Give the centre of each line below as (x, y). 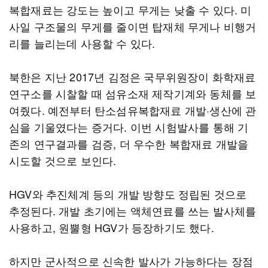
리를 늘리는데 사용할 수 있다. (82, 43)
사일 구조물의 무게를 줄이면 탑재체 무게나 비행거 (133, 26)
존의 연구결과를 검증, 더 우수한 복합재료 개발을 (129, 144)
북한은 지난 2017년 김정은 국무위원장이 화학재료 (133, 77)
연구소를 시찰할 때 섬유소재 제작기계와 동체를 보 (133, 93)
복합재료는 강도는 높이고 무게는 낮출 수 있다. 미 (130, 10)
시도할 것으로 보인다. (63, 160)
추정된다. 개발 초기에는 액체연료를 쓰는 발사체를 (133, 211)
